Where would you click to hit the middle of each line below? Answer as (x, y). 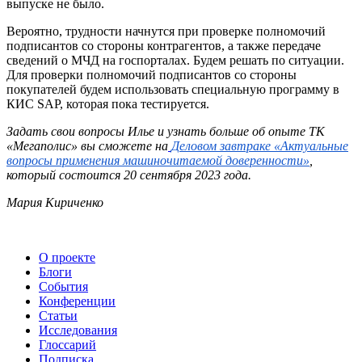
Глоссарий (67, 344)
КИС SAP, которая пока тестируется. (108, 103)
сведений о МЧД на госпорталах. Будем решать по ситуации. (175, 60)
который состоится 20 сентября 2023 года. (129, 175)
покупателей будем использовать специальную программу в (173, 89)
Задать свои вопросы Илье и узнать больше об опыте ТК (166, 131)
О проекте (67, 257)
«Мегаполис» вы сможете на (87, 145)
